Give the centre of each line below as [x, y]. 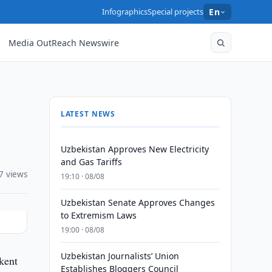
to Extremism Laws [98, 215]
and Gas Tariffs [91, 162]
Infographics [125, 12]
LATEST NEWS [88, 114]
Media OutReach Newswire [64, 42]
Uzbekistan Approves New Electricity [134, 149]
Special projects [176, 12]
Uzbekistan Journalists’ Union [120, 256]
